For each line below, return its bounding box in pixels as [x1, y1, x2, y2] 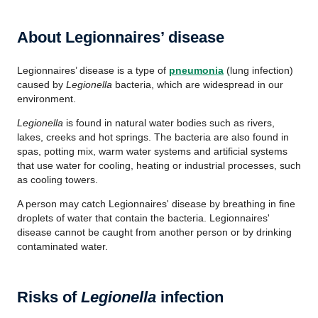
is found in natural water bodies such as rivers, [63, 117, 275, 128]
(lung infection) [224, 65, 293, 76]
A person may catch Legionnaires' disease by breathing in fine [17, 198, 295, 209]
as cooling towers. [17, 174, 98, 185]
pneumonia [169, 65, 224, 76]
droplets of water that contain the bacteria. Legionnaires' [17, 212, 270, 224]
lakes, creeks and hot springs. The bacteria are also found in [17, 131, 289, 143]
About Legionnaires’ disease [17, 28, 224, 46]
